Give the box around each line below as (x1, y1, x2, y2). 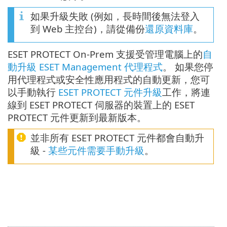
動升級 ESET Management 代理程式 (8, 60, 163, 73)
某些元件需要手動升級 (48, 144, 144, 157)
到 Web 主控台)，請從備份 (30, 22, 145, 35)
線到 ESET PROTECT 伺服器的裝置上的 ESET (8, 98, 195, 111)
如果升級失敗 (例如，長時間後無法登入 (30, 10, 200, 23)
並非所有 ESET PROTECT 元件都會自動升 (30, 131, 204, 144)
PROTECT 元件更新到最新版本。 (8, 111, 146, 124)
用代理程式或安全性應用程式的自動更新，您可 (8, 73, 210, 86)
